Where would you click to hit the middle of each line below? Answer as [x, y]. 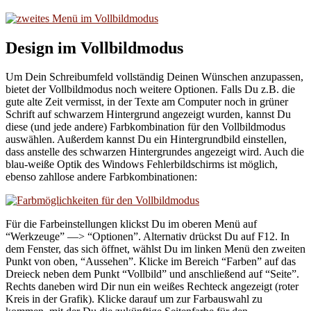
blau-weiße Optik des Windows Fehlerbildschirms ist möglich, [142, 165]
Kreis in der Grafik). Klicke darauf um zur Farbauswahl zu [134, 299]
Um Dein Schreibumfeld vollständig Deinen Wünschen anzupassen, [154, 77]
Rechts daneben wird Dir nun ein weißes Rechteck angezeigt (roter [152, 287]
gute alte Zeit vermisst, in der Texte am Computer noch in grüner [147, 102]
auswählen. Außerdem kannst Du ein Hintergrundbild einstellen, [146, 140]
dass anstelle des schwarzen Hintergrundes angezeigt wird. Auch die [155, 152]
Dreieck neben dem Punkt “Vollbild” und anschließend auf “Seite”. [152, 274]
